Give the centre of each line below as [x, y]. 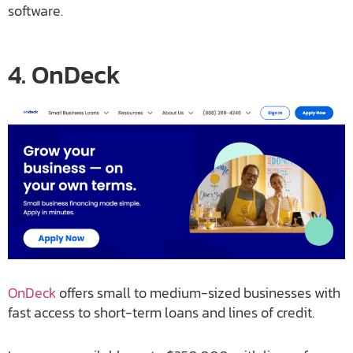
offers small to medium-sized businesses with [198, 292]
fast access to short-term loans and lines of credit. [161, 312]
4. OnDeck [64, 74]
